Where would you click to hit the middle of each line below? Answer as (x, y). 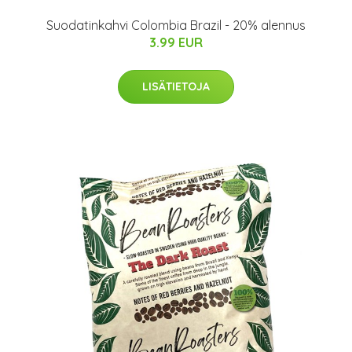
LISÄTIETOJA (176, 86)
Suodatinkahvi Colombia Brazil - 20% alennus (176, 25)
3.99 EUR (176, 42)
